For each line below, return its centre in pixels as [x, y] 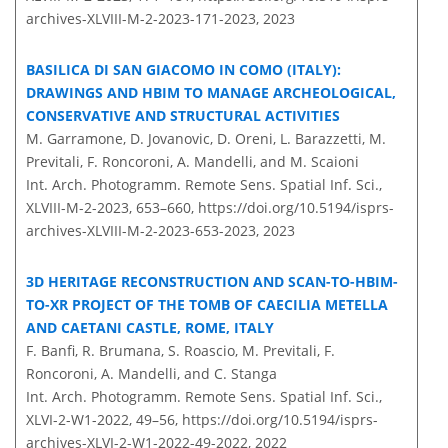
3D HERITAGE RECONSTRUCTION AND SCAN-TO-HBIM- [212, 282]
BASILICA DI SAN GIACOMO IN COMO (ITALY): [183, 70]
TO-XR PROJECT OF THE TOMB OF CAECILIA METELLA [207, 305]
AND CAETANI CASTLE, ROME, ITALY [150, 328]
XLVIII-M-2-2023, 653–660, [112, 208]
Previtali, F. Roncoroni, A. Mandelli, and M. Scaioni [192, 162]
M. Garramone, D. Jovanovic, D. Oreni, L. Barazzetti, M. [206, 139]
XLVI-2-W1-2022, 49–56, [104, 420]
